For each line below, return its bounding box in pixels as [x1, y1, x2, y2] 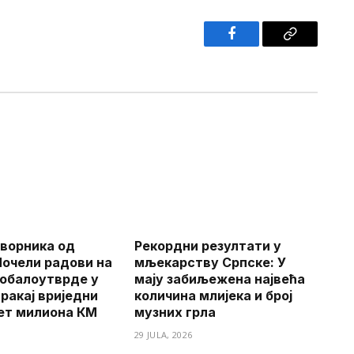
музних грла [134, 304, 216, 321]
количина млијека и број [134, 288, 292, 304]
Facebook [230, 38, 286, 53]
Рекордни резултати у [134, 238, 281, 254]
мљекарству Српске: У [134, 254, 286, 271]
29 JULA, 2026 [134, 329, 193, 341]
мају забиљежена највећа [134, 271, 305, 288]
